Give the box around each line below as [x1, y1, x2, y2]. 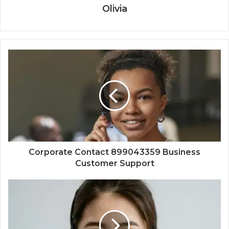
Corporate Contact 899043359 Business [29, 147, 200, 157]
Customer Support [75, 158, 154, 168]
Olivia [102, 3, 127, 14]
